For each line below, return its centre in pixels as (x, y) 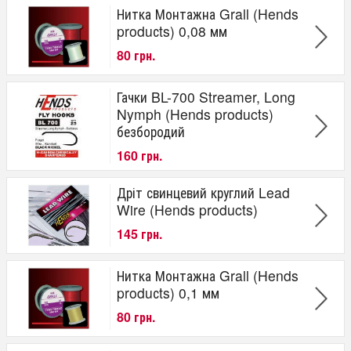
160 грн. (139, 156)
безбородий (151, 132)
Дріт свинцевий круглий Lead (203, 193)
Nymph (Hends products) (195, 114)
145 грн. (139, 234)
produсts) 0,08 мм (172, 31)
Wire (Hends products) (187, 210)
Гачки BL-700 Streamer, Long (206, 97)
